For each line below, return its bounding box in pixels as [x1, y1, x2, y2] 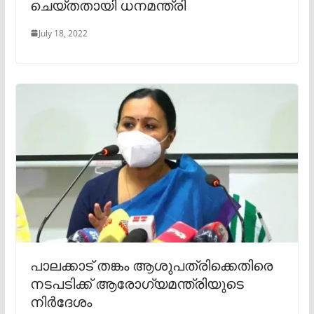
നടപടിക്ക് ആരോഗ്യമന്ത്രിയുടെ [29, 274, 244, 294]
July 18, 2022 [38, 27, 88, 39]
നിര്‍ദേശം [29, 292, 92, 312]
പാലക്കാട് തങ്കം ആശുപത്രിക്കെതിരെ [29, 256, 273, 275]
